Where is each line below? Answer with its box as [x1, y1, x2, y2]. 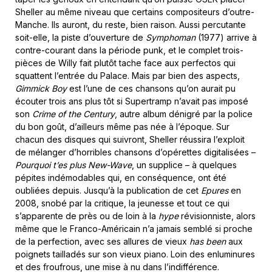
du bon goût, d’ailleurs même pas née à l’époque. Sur [15, 121, 229, 132]
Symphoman [146, 32, 195, 42]
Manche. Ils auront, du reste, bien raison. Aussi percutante [15, 19, 246, 30]
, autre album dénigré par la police [115, 108, 253, 119]
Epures [201, 185, 228, 195]
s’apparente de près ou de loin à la [15, 210, 158, 221]
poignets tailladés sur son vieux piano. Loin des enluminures [15, 248, 255, 259]
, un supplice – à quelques [132, 159, 237, 170]
